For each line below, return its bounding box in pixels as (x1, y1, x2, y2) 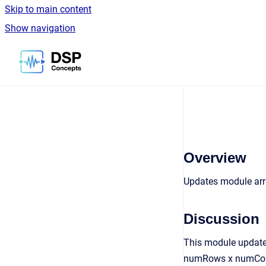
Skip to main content (5, 4, 91, 15)
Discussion (183, 211, 259, 227)
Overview (183, 150, 246, 166)
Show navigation (5, 23, 75, 34)
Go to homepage (81, 48, 151, 59)
